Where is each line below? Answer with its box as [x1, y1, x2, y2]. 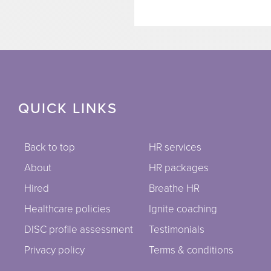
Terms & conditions [148, 243, 233, 256]
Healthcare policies [24, 202, 111, 215]
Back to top [24, 140, 75, 154]
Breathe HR [148, 181, 200, 195]
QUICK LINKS [18, 99, 117, 117]
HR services [148, 140, 201, 154]
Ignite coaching [148, 202, 217, 215]
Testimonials [148, 223, 204, 236]
